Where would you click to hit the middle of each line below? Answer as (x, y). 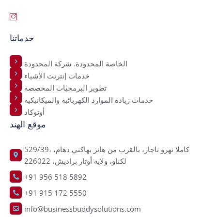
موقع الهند (28, 125)
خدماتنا (22, 39)
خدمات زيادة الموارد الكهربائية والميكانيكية (89, 100)
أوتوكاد (34, 112)
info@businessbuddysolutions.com (83, 209)
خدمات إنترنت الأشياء (57, 75)
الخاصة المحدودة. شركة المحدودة (76, 63)
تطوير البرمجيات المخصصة (65, 87)
